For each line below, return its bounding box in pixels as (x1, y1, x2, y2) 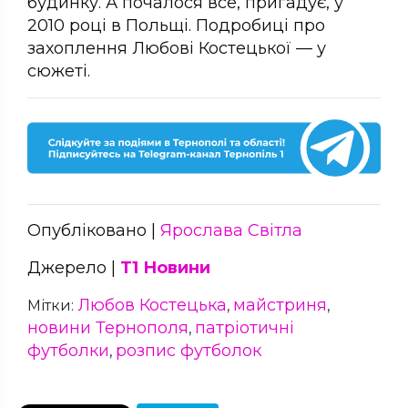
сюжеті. (27, 60, 90, 81)
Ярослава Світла (160, 220, 302, 241)
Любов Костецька (77, 295, 227, 316)
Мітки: (27, 297, 77, 315)
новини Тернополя (27, 318, 189, 339)
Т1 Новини (120, 258, 210, 279)
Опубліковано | (27, 220, 160, 241)
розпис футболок (116, 341, 261, 362)
